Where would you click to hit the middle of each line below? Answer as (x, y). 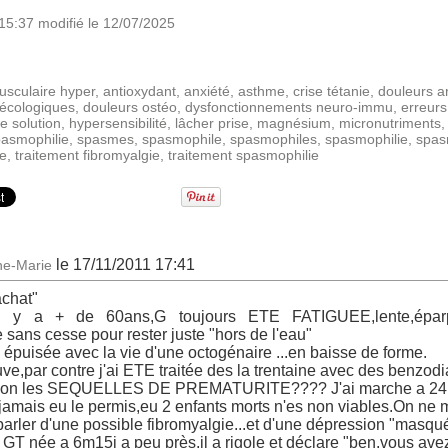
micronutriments (390, 123)
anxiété (207, 91)
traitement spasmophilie (243, 155)
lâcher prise (212, 123)
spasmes (105, 139)
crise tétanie (331, 91)
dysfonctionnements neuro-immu (289, 107)
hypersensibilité (118, 123)
